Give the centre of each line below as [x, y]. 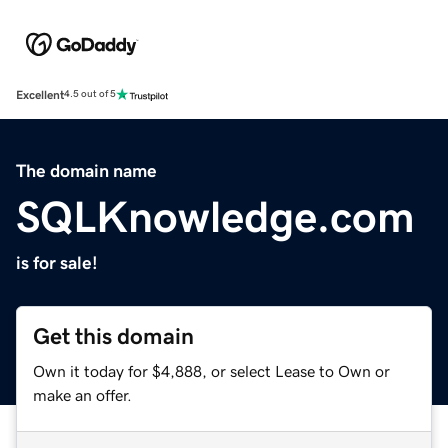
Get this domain [113, 336]
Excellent [40, 94]
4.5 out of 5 [90, 94]
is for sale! [57, 262]
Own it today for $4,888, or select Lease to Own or [211, 370]
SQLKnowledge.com [215, 216]
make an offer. [82, 394]
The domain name [86, 170]
